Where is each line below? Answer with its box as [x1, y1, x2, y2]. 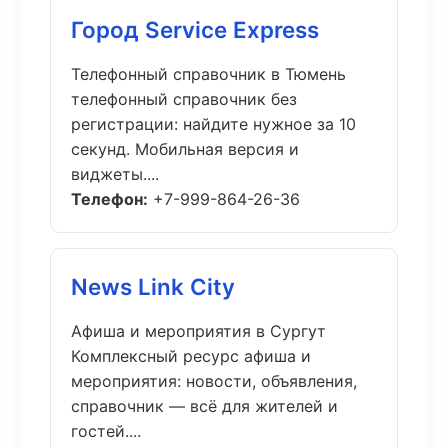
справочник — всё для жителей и [71, 396, 338, 416]
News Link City [71, 273, 235, 300]
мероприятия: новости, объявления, [71, 371, 357, 391]
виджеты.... [71, 164, 159, 184]
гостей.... [71, 421, 141, 441]
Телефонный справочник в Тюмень [71, 64, 346, 84]
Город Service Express [71, 16, 319, 43]
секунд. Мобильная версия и [71, 139, 299, 159]
